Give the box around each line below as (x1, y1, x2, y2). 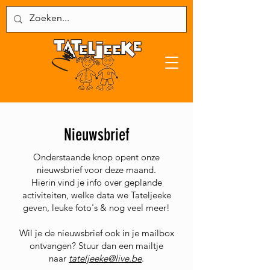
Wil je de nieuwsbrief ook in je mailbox (19, 227, 174, 239)
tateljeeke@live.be (69, 253, 142, 264)
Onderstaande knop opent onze (33, 151, 160, 163)
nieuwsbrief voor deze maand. (37, 164, 156, 175)
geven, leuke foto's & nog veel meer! (23, 202, 170, 213)
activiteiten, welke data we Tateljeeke (22, 189, 171, 201)
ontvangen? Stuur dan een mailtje (30, 240, 163, 251)
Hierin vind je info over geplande (31, 177, 162, 188)
